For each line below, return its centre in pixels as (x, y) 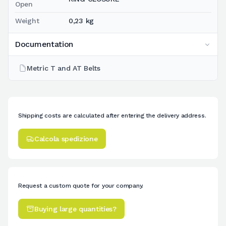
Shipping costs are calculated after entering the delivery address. (112, 115)
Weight (27, 20)
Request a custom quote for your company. (81, 185)
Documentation (44, 44)
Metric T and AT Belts (64, 68)
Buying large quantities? (75, 209)
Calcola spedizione (66, 138)
